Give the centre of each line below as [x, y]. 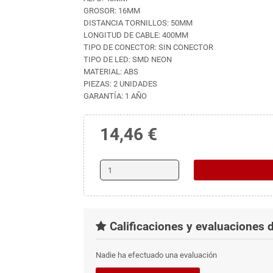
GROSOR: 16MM [112, 11]
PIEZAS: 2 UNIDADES [120, 84]
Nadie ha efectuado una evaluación [156, 255]
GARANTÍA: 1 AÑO [115, 96]
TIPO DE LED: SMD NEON [137, 59]
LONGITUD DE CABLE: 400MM [136, 35]
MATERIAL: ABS [111, 72]
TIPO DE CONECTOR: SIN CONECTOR [148, 47]
